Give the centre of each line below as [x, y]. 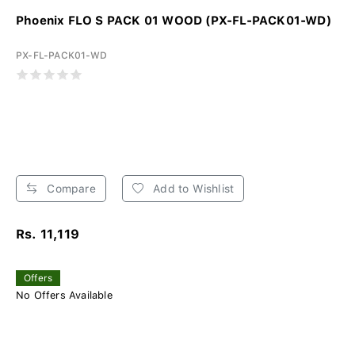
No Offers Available [64, 296]
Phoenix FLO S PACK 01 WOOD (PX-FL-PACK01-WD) [174, 21]
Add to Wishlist [192, 189]
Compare [70, 189]
